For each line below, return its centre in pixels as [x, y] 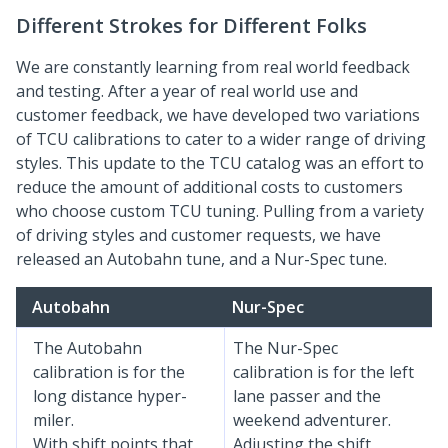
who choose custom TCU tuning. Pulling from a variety [220, 211]
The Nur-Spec [285, 348]
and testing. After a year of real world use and [187, 91]
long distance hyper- [110, 396]
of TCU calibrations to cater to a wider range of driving [221, 139]
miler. [53, 420]
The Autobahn [87, 348]
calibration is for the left [323, 372]
